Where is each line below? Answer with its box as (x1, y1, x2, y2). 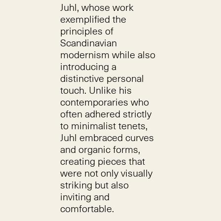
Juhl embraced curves (60, 130, 154, 145)
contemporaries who (60, 95, 149, 109)
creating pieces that (60, 154, 145, 168)
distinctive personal (60, 71, 144, 85)
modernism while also (60, 47, 155, 62)
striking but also (60, 178, 129, 192)
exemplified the (60, 12, 126, 26)
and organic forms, (60, 142, 140, 156)
